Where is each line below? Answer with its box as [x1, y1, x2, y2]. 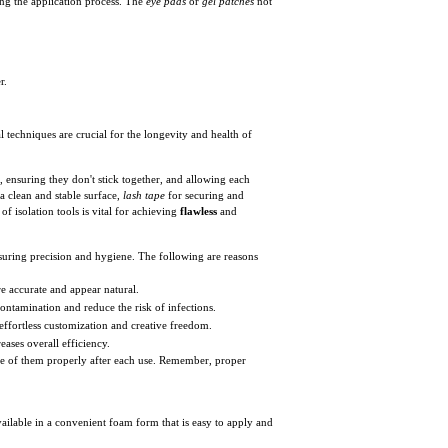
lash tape [123, 188, 165, 201]
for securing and [165, 188, 244, 201]
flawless [180, 204, 217, 217]
